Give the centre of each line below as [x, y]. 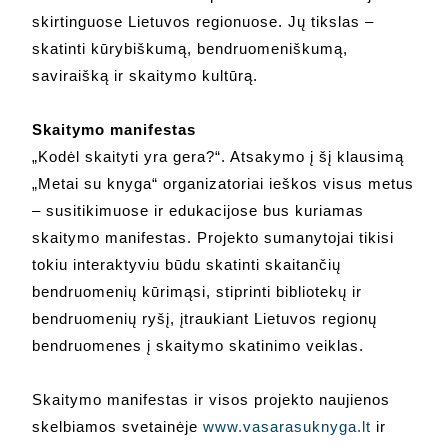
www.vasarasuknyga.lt [287, 427]
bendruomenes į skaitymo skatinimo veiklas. [198, 346]
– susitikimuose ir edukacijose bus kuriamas [198, 211]
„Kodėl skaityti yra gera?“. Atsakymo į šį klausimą [218, 157]
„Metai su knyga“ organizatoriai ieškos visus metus [223, 184]
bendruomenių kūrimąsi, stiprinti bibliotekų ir [197, 292]
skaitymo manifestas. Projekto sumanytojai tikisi [213, 238]
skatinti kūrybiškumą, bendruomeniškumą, [190, 49]
